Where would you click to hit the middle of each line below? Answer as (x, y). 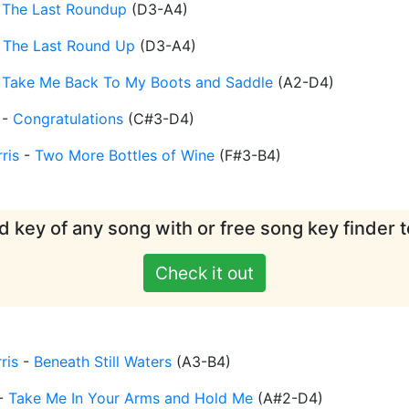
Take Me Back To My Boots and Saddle (137, 83)
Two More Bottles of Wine (125, 156)
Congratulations (68, 119)
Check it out (204, 273)
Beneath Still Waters (103, 362)
